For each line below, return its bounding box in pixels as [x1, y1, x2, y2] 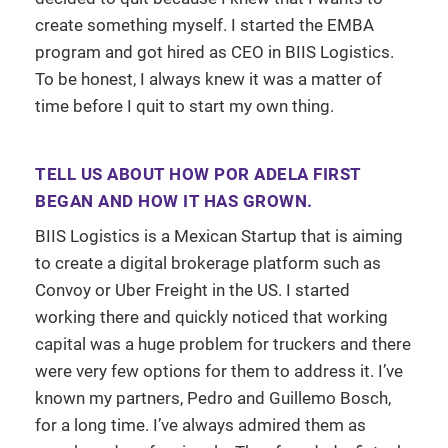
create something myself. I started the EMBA [35, 14, 374, 35]
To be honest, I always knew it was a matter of [35, 68, 382, 89]
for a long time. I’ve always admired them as [35, 414, 366, 435]
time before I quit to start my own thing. [35, 95, 334, 116]
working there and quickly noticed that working [35, 306, 388, 327]
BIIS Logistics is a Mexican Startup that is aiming [35, 225, 403, 246]
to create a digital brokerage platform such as [35, 252, 381, 273]
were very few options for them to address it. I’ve [35, 360, 403, 381]
